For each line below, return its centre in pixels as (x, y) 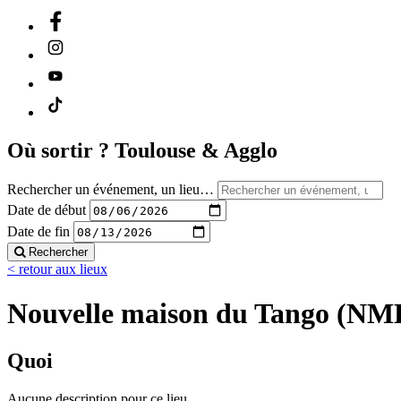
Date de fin (38, 231)
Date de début (47, 209)
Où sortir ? (61, 151)
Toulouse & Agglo (196, 151)
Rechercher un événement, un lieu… (111, 190)
